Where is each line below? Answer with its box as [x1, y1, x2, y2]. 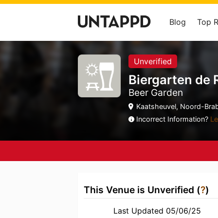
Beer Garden [128, 87, 183, 98]
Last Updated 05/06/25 [113, 206, 201, 216]
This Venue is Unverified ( [84, 184, 200, 196]
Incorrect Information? [136, 115, 210, 123]
